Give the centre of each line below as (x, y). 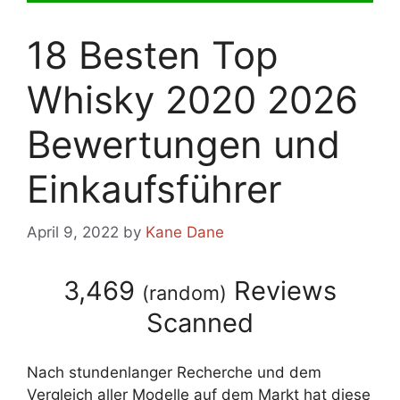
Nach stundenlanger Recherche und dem (174, 372)
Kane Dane (185, 233)
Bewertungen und (183, 144)
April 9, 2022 (73, 233)
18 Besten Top (153, 54)
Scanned (200, 323)
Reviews (282, 291)
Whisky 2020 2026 (192, 99)
